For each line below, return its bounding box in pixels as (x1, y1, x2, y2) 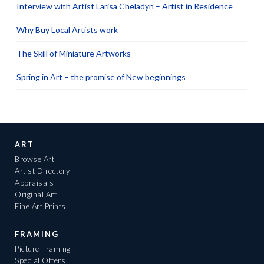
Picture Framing (15, 244, 71, 254)
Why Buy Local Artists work (16, 25, 118, 35)
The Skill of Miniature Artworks (16, 48, 131, 59)
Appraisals (15, 177, 54, 187)
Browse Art (15, 154, 54, 164)
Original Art (15, 189, 57, 199)
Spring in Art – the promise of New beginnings (16, 72, 186, 82)
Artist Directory (15, 166, 70, 176)
